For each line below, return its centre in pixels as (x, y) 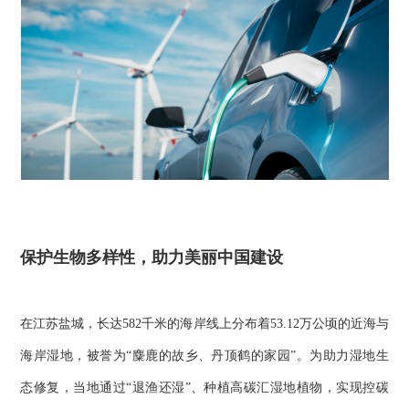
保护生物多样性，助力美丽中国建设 (152, 258)
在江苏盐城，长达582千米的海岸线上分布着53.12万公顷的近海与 (204, 323)
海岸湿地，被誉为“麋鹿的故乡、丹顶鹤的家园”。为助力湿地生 (204, 355)
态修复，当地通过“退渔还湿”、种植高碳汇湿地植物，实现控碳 (204, 387)
